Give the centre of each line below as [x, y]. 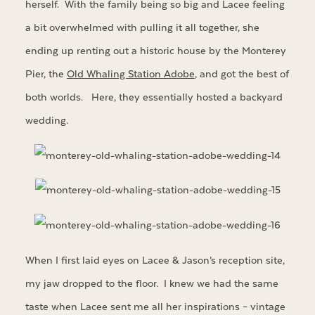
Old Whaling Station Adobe [130, 74]
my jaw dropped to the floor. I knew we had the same [152, 283]
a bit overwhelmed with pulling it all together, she [142, 27]
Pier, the [46, 74]
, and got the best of [242, 74]
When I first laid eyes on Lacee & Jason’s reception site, [155, 260]
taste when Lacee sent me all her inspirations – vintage [155, 307]
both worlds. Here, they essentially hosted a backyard [154, 97]
